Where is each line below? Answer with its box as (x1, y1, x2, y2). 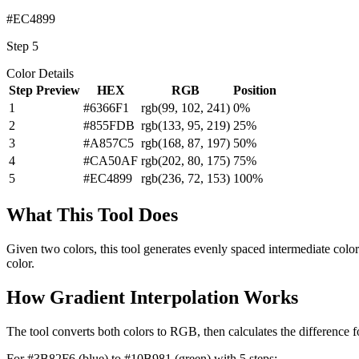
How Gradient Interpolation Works (6, 286, 298, 308)
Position (233, 83, 276, 97)
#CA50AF (83, 153, 138, 167)
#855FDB (83, 118, 135, 132)
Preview (36, 83, 80, 97)
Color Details (6, 66, 74, 80)
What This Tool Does (6, 204, 178, 225)
